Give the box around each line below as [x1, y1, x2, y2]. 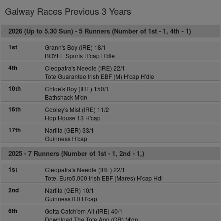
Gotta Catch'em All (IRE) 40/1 [44, 207, 123, 215]
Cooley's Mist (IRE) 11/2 [44, 105, 109, 113]
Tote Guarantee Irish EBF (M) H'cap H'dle [44, 72, 154, 80]
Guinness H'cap [44, 134, 87, 143]
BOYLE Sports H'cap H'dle [44, 51, 115, 60]
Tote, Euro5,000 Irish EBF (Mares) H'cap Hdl [44, 174, 163, 182]
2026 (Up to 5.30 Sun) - [8, 26, 77, 36]
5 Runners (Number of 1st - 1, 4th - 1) [77, 26, 191, 36]
